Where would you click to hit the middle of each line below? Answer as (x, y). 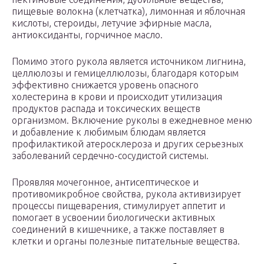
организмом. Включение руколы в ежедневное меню (132, 121)
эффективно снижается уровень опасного (105, 85)
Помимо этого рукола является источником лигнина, (129, 62)
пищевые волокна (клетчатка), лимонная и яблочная (128, 11)
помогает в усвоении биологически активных (113, 218)
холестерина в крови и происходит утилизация (117, 97)
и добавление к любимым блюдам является (109, 132)
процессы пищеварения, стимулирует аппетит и (118, 206)
